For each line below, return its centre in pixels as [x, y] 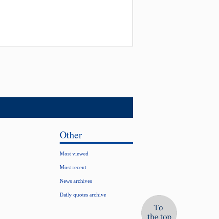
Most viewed [74, 153]
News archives [76, 181]
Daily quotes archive [83, 195]
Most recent [73, 167]
